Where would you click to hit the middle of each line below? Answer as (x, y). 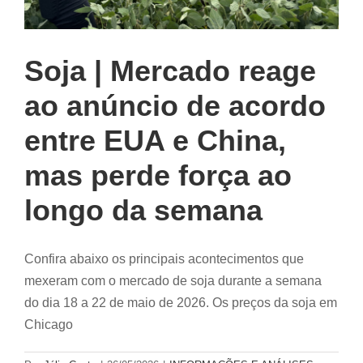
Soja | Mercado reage (170, 70)
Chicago (49, 324)
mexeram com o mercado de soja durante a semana (173, 280)
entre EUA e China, (155, 140)
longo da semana (143, 210)
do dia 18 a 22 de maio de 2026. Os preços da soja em (181, 302)
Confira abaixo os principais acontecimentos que (164, 258)
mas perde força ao (158, 175)
